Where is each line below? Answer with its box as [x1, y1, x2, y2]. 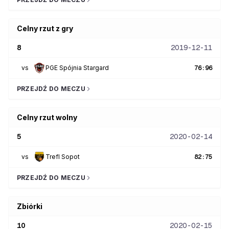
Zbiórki [17, 202, 42, 211]
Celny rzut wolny [17, 113, 77, 122]
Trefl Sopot [45, 153, 80, 161]
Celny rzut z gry [17, 24, 73, 33]
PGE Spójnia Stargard [45, 64, 109, 72]
